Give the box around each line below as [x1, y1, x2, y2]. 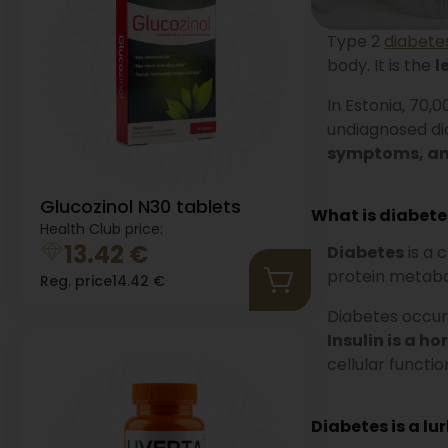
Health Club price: [40, 218, 163, 239]
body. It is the [327, 53, 436, 77]
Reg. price [40, 270, 112, 291]
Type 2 [327, 29, 385, 53]
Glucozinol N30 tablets [40, 193, 241, 219]
